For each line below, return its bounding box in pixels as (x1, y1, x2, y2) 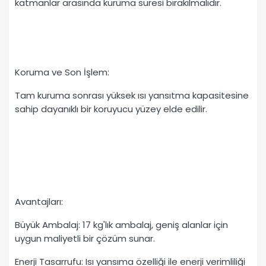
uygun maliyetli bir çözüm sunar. (15, 232, 155, 245)
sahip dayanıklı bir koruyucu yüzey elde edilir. (15, 103, 207, 116)
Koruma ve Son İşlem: (15, 66, 109, 79)
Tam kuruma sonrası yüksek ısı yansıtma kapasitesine (15, 89, 249, 102)
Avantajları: (15, 195, 63, 208)
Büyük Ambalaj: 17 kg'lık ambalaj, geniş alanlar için (15, 218, 228, 232)
